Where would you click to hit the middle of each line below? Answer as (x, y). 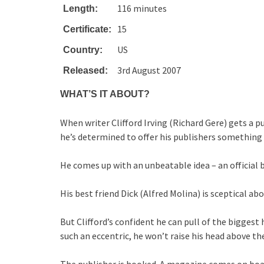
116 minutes (142, 8)
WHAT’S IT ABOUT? (105, 94)
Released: (86, 70)
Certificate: (88, 29)
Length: (81, 9)
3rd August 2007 (149, 70)
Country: (83, 50)
